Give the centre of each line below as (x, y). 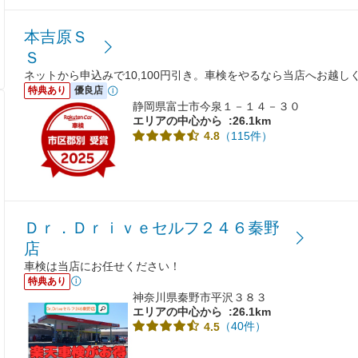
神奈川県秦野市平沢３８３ (200, 297)
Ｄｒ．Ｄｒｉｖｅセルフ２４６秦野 (152, 227)
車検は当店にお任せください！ (102, 266)
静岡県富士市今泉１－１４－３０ (217, 107)
